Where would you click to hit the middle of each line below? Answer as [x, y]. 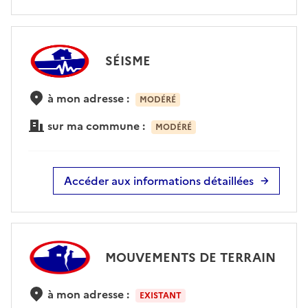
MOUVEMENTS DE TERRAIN [190, 257]
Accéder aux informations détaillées [159, 180]
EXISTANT [160, 296]
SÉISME [128, 61]
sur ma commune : [96, 125]
